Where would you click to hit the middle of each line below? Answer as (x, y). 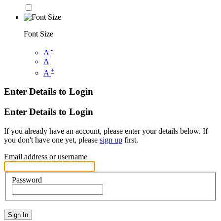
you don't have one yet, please (52, 140)
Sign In (18, 215)
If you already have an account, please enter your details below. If (106, 131)
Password (27, 180)
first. (130, 140)
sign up (111, 140)
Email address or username (46, 156)
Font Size (38, 34)
